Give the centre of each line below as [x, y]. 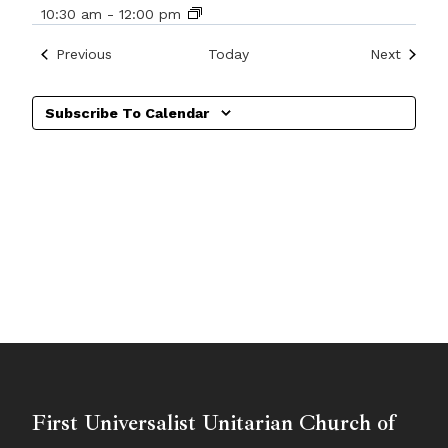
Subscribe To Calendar [127, 113]
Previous [84, 54]
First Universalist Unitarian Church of [214, 423]
